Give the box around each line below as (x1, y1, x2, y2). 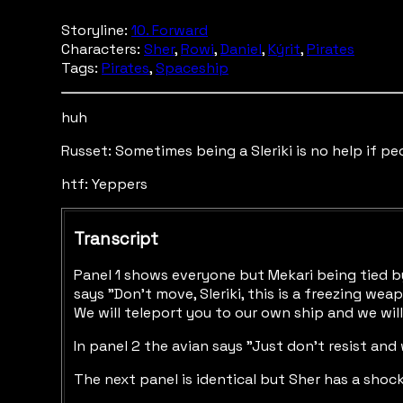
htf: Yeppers (61, 175, 148, 193)
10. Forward (131, 21, 208, 40)
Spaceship (156, 58, 228, 77)
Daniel (220, 40, 262, 58)
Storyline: (61, 21, 131, 40)
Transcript (74, 228, 158, 249)
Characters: (61, 40, 144, 58)
